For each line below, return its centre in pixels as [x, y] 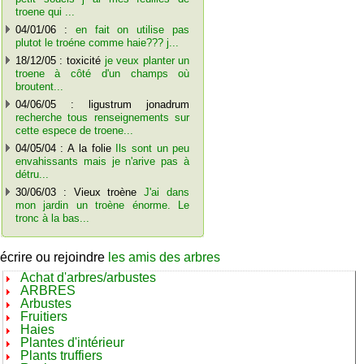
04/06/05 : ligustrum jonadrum [102, 104]
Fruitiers [44, 317]
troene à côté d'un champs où [102, 73]
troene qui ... [45, 11]
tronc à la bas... [52, 218]
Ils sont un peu [153, 148]
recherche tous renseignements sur [102, 117]
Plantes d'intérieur [72, 343]
